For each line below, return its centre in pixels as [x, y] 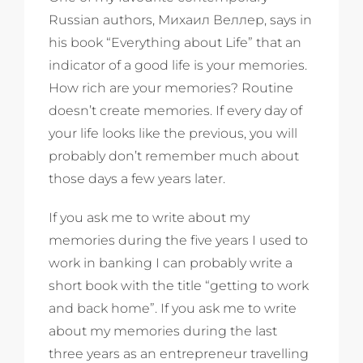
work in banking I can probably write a [171, 263]
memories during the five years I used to [178, 240]
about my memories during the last [163, 331]
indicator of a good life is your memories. [178, 65]
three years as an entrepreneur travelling [179, 353]
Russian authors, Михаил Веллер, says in [180, 19]
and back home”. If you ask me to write [173, 308]
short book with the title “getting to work [179, 285]
